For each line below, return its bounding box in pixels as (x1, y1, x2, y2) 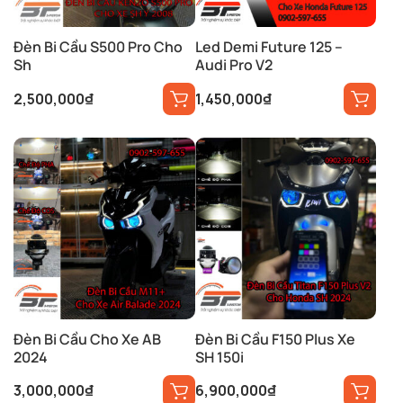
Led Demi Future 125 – (194, 37, 343, 58)
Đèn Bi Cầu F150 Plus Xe (194, 328, 355, 349)
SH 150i (194, 346, 244, 367)
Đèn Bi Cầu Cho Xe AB (13, 328, 161, 349)
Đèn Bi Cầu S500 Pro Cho (13, 37, 183, 58)
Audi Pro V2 (194, 55, 273, 76)
